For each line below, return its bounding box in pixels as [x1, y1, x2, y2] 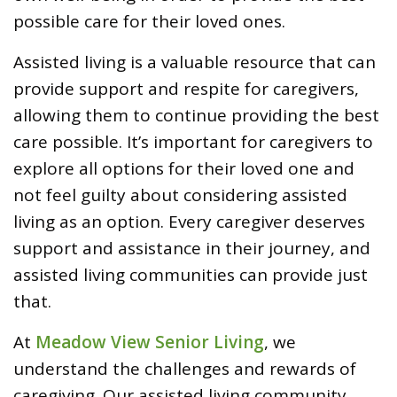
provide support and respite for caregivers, [13, 77, 359, 101]
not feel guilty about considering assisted [13, 183, 347, 207]
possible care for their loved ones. [13, 10, 285, 34]
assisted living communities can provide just [13, 263, 368, 287]
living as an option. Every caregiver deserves [13, 210, 365, 234]
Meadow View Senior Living [35, 331, 264, 354]
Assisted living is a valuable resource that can [13, 51, 376, 74]
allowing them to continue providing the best [13, 104, 379, 128]
